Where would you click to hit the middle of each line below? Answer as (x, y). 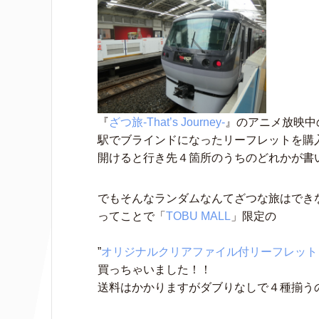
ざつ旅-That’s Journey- (167, 122)
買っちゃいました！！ (155, 269)
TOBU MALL (198, 216)
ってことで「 (132, 216)
